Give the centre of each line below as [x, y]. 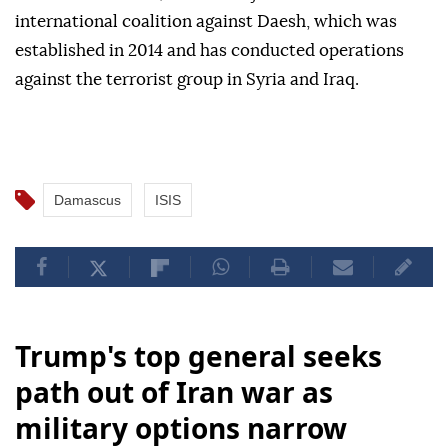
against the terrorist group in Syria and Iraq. [187, 80]
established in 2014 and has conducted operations [209, 51]
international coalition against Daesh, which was [206, 22]
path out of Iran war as [174, 392]
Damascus [87, 200]
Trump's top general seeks [198, 356]
